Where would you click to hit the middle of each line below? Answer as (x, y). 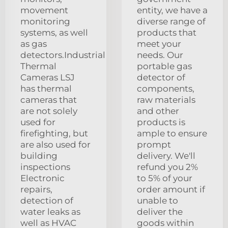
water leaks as (50, 212)
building (39, 156)
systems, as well (54, 33)
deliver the (160, 212)
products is (161, 122)
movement (44, 10)
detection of (47, 201)
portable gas (164, 66)
